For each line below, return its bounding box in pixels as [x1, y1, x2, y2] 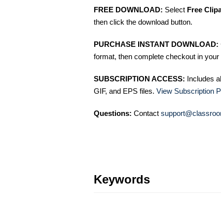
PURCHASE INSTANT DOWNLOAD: [94, 39, 219, 48]
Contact [132, 109, 161, 117]
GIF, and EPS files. [94, 86, 156, 95]
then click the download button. [94, 17, 192, 26]
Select [163, 5, 187, 14]
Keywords [94, 172, 150, 186]
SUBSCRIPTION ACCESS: [94, 74, 185, 83]
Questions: [94, 109, 132, 117]
